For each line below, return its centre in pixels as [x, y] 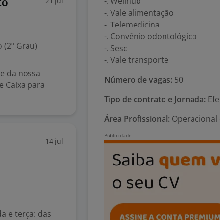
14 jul [54, 141]
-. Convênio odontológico [151, 36]
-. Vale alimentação [139, 13]
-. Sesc [116, 48]
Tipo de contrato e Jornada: [155, 99]
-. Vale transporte [136, 60]
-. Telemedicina [132, 25]
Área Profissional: [137, 119]
